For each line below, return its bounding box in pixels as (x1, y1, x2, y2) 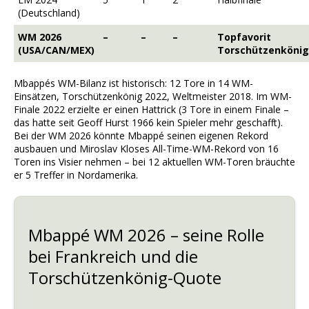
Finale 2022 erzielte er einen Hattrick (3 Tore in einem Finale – (14, 102, 289, 116)
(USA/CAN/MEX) (18, 43, 94, 57)
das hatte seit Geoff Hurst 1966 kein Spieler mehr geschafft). (14, 115, 283, 129)
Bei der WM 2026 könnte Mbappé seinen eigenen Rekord (14, 128, 268, 142)
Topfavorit (217, 30, 271, 43)
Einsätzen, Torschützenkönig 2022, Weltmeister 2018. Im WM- (14, 89, 292, 103)
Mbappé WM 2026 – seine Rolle (28, 223, 264, 246)
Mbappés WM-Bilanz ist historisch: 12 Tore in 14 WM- (14, 76, 253, 90)
